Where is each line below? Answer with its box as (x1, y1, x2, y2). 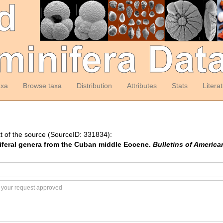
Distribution (76, 82, 112, 90)
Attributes (126, 82, 157, 90)
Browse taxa (22, 82, 62, 90)
